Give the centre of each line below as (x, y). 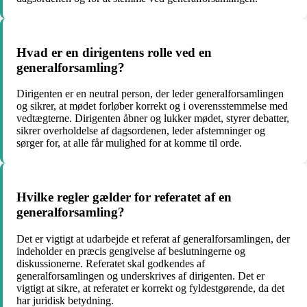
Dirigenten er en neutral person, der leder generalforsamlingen (150, 94)
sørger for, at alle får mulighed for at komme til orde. (129, 143)
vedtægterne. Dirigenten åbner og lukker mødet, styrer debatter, (153, 119)
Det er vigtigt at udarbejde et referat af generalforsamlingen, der (153, 238)
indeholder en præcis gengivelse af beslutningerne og (131, 251)
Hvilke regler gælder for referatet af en (124, 197)
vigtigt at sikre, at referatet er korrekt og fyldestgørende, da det (150, 288)
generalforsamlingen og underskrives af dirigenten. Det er (140, 275)
